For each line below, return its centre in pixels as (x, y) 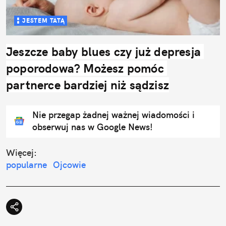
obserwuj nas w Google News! (93, 127)
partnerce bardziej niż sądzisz (88, 84)
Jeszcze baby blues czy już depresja (104, 51)
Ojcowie (69, 164)
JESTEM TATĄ (44, 20)
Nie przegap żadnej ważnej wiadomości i (114, 115)
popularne (26, 164)
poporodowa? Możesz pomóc (85, 68)
